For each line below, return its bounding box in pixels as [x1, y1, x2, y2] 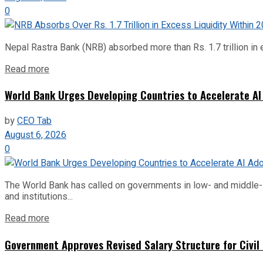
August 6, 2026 [5, 128, 66, 143]
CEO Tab [17, 114, 52, 129]
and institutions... [5, 191, 73, 203]
